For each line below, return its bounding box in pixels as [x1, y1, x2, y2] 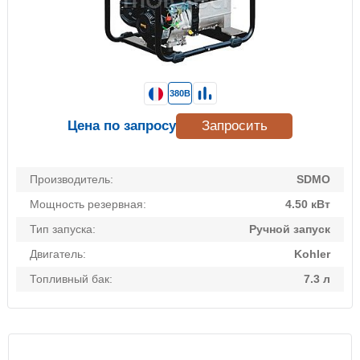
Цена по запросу [67, 118, 176, 134]
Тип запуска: [30, 223, 96, 236]
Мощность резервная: [30, 198, 146, 211]
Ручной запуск [249, 223, 330, 236]
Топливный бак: [30, 272, 112, 286]
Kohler [294, 247, 330, 261]
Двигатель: [30, 247, 86, 261]
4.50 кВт [285, 198, 330, 211]
